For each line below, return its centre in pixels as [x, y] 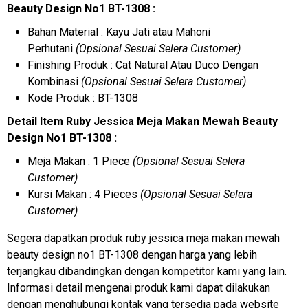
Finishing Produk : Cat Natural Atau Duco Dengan [143, 65]
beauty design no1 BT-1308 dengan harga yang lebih [132, 254]
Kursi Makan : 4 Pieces [82, 194]
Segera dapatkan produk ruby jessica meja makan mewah [143, 238]
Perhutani [52, 48]
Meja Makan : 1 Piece [80, 161]
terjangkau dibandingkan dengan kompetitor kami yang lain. [147, 271]
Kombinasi [53, 81]
